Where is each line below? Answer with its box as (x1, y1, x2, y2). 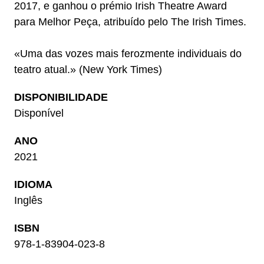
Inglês (14, 194, 42, 207)
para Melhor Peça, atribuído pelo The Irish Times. (14, 16, 246, 28)
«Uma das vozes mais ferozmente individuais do (14, 48, 242, 60)
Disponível (14, 107, 64, 120)
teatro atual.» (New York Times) (14, 64, 162, 76)
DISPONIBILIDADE (14, 91, 108, 104)
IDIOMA (14, 179, 52, 191)
